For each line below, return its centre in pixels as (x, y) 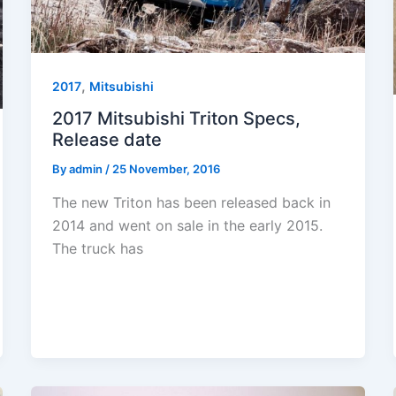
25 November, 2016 (166, 169)
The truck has (97, 249)
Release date (107, 140)
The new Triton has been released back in (191, 203)
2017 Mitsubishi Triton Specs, (176, 119)
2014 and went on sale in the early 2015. (187, 226)
